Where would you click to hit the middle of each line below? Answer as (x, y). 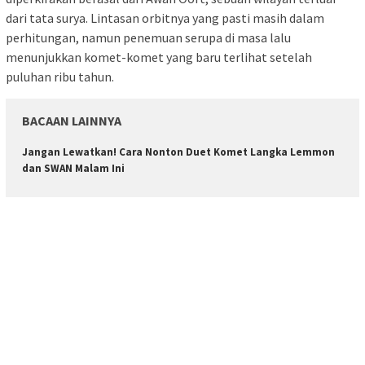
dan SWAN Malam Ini (73, 169)
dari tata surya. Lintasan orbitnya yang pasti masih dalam (165, 18)
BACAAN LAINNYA (72, 121)
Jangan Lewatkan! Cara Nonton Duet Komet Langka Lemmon (178, 152)
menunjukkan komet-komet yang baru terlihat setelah (159, 57)
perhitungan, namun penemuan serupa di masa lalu (148, 38)
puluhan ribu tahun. (60, 77)
